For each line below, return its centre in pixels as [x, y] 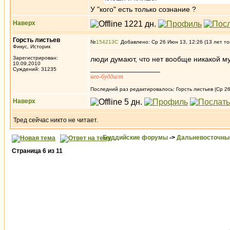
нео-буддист [107, 76]
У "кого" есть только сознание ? [143, 9]
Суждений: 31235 [35, 69]
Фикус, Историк [32, 46]
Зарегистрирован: [35, 58]
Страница [27, 151]
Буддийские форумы [135, 138]
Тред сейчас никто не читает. [56, 120]
